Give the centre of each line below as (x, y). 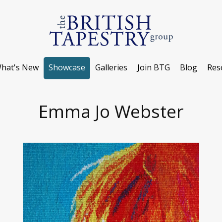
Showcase (67, 67)
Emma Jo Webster (111, 111)
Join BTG (154, 67)
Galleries (111, 67)
